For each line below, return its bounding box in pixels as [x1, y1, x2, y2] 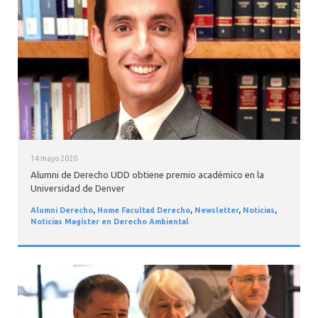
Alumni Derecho [30, 206, 93, 215]
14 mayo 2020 [30, 153, 77, 163]
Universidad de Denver [30, 183, 125, 194]
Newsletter [194, 206, 238, 215]
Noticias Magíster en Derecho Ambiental [30, 217, 189, 226]
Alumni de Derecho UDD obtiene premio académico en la [30, 170, 264, 180]
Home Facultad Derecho [97, 206, 190, 215]
